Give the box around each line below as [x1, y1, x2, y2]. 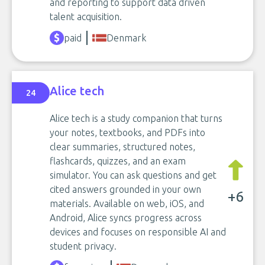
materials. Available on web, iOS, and [50, 198, 204, 209]
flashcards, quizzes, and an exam [50, 155, 186, 166]
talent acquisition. [50, 11, 122, 22]
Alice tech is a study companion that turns [50, 112, 222, 124]
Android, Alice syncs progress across [50, 212, 202, 223]
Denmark [106, 32, 146, 43]
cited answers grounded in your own [50, 183, 201, 195]
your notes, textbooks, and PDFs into [50, 127, 205, 138]
